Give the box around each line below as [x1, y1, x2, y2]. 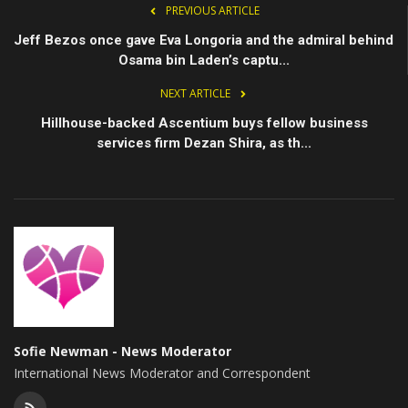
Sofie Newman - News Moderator [14, 342, 231, 361]
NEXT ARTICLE [159, 86, 230, 102]
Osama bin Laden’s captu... [117, 52, 290, 69]
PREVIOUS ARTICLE [166, 3, 260, 19]
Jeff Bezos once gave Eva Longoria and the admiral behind [14, 32, 393, 49]
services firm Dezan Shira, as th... [97, 135, 311, 152]
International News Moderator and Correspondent [14, 364, 311, 382]
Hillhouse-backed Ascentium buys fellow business [40, 115, 368, 132]
